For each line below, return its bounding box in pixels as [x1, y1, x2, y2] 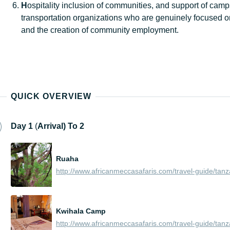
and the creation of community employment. [21, 25, 179, 34]
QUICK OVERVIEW [11, 91, 91, 101]
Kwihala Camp [56, 207, 106, 216]
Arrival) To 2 [37, 121, 84, 130]
